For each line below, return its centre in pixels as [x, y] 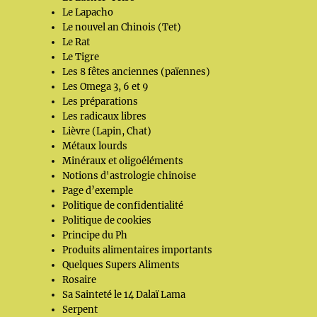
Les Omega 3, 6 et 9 [106, 87]
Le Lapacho [88, 12]
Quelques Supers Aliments [121, 265]
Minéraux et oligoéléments [123, 161]
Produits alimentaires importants [138, 250]
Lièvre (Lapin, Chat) [107, 131]
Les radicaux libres [105, 116]
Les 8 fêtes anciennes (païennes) [137, 72]
